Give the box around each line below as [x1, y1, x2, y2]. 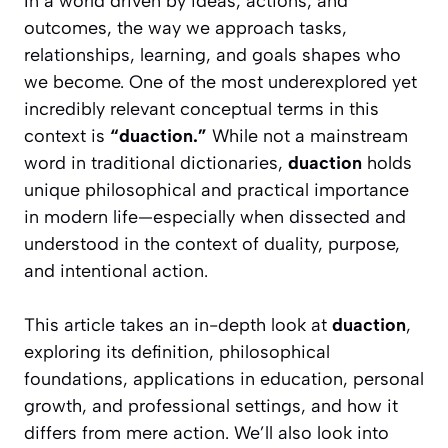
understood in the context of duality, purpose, [24, 233, 400, 256]
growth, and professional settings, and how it [24, 395, 398, 418]
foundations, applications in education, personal [24, 368, 424, 391]
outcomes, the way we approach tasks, [24, 17, 347, 40]
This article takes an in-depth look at [24, 314, 332, 337]
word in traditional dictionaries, [24, 152, 288, 175]
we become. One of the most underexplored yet [24, 71, 417, 94]
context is [24, 125, 110, 148]
